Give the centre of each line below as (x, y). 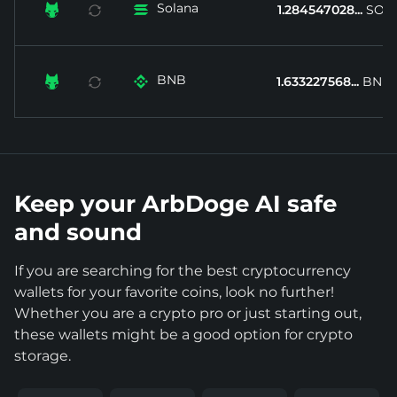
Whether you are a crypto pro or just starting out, (188, 313)
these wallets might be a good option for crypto (183, 334)
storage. (43, 355)
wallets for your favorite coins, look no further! (174, 292)
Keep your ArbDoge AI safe (175, 203)
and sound (78, 232)
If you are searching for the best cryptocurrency (183, 270)
